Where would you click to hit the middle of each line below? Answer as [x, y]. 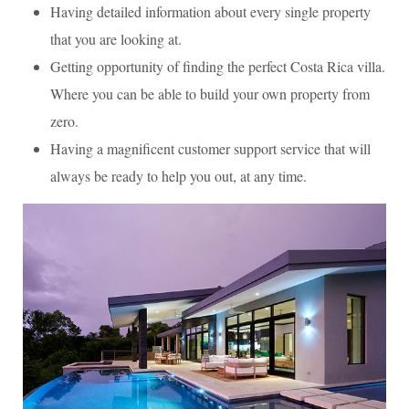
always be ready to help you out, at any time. [178, 176]
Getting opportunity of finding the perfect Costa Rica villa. [218, 66]
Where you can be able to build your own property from [210, 94]
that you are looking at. [116, 39]
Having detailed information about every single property [210, 11]
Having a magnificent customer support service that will [210, 148]
